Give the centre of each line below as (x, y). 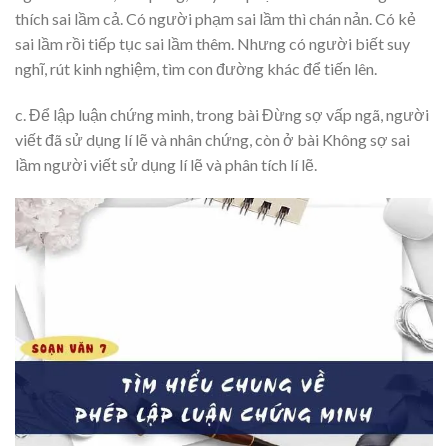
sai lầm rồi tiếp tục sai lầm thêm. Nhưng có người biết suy (212, 44)
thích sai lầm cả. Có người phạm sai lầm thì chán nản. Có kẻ (215, 19)
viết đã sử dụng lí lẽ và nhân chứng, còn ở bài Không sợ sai (212, 139)
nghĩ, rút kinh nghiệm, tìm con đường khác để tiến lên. (196, 69)
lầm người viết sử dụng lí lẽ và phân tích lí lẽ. (166, 164)
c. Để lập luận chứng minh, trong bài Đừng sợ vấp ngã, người (222, 114)
